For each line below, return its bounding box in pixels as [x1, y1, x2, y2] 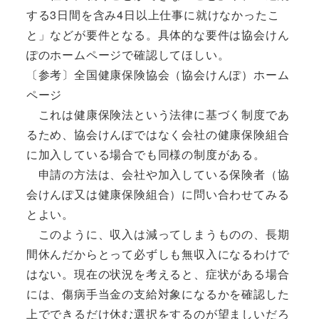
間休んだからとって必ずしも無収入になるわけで [26, 245, 290, 262]
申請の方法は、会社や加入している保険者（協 [26, 165, 290, 182]
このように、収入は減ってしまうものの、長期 [26, 225, 290, 242]
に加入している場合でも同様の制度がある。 [26, 145, 266, 162]
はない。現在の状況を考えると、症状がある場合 [26, 265, 290, 282]
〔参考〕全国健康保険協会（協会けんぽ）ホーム [26, 66, 290, 83]
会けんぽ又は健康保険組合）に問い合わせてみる [26, 185, 290, 202]
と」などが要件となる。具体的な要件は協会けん [26, 26, 290, 43]
